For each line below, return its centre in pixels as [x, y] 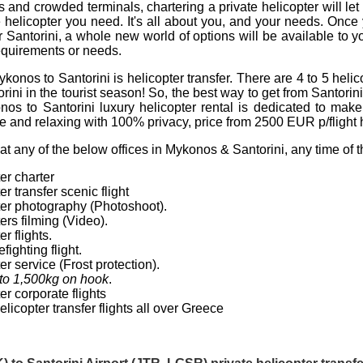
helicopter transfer [178, 78]
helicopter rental [187, 107]
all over [158, 308]
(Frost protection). [108, 264]
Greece [203, 308]
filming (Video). [63, 220]
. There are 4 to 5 [281, 78]
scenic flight [94, 191]
